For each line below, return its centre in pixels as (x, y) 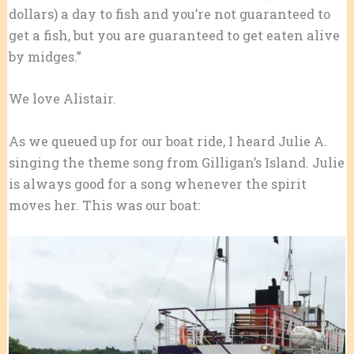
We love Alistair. (62, 99)
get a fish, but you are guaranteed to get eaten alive (174, 36)
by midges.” (45, 57)
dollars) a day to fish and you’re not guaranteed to (169, 14)
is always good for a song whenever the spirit (157, 183)
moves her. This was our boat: (104, 205)
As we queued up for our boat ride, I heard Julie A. (168, 141)
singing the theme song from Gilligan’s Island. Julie (176, 162)
